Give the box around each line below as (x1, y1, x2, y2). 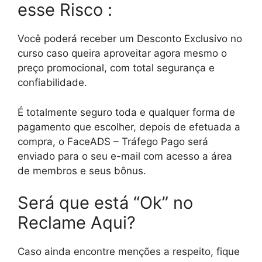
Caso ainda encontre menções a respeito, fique (18, 246, 240, 258)
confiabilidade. (18, 77, 87, 89)
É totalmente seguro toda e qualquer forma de (18, 106, 235, 118)
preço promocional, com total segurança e (18, 62, 215, 74)
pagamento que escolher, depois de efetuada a (18, 120, 240, 133)
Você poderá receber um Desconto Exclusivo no (18, 33, 242, 45)
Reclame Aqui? (18, 212, 136, 233)
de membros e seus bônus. (18, 164, 146, 177)
